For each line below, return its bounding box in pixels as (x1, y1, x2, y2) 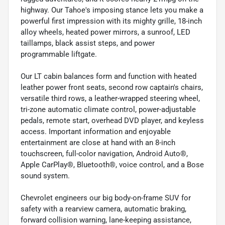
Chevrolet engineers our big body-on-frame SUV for (21, 193, 191, 202)
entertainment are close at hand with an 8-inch (21, 138, 175, 147)
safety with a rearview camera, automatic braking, (21, 204, 186, 213)
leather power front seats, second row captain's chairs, (21, 82, 203, 92)
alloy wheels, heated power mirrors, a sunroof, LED (21, 27, 190, 37)
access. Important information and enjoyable (21, 127, 171, 136)
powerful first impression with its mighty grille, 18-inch (21, 16, 202, 26)
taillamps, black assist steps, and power (21, 38, 155, 48)
